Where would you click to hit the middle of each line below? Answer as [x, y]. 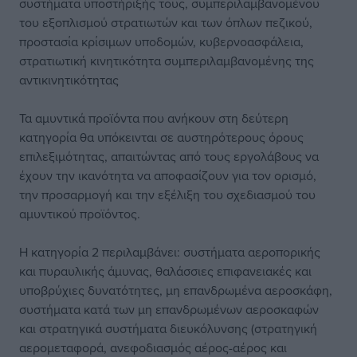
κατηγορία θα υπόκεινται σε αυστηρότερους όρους [161, 137]
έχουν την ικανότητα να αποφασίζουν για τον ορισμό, [168, 175]
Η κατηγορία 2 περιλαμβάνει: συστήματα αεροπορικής [170, 252]
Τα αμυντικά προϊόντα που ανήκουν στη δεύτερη [154, 118]
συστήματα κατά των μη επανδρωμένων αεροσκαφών [169, 309]
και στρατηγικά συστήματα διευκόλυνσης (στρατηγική [168, 328]
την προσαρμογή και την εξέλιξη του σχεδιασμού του [167, 194]
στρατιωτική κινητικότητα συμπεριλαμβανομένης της [167, 61]
